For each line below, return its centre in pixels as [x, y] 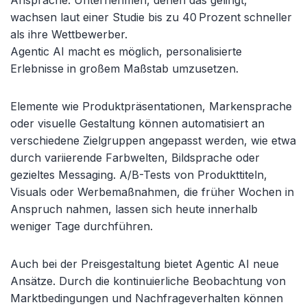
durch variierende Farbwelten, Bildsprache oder [135, 158]
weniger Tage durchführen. [82, 226]
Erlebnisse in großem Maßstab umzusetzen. [124, 69]
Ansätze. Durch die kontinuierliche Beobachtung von [148, 281]
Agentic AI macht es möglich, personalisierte [126, 51]
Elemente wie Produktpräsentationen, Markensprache [151, 106]
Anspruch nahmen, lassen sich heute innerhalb [134, 209]
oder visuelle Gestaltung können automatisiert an [137, 123]
